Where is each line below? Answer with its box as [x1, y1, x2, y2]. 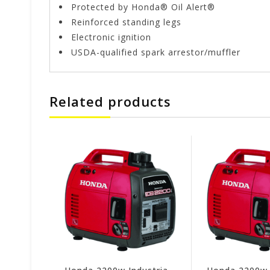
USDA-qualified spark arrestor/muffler [71, 46, 243, 58]
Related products [49, 92, 171, 111]
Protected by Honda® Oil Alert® [71, 1, 215, 13]
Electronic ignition [71, 31, 151, 43]
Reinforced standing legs [71, 16, 181, 28]
